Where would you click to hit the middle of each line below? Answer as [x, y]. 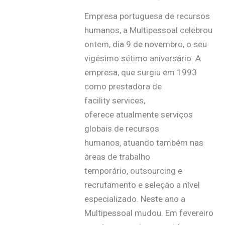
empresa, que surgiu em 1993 [140, 72]
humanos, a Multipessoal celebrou [148, 30]
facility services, [115, 100]
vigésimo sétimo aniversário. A [142, 58]
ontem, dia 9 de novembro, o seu [145, 44]
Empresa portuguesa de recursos [147, 16]
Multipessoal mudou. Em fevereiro [149, 213]
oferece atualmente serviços [138, 114]
